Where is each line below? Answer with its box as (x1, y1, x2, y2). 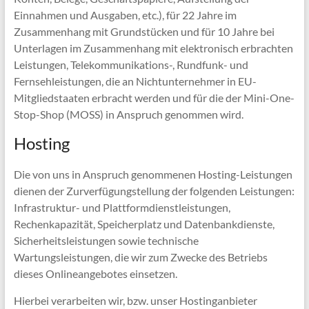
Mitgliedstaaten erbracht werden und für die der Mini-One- (13, 91, 295, 104)
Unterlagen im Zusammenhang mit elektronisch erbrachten (13, 41, 293, 54)
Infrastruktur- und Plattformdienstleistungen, (13, 201, 230, 214)
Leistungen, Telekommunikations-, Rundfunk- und (13, 58, 248, 71)
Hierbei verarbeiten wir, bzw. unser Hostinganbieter (13, 294, 257, 307)
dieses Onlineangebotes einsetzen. (13, 267, 177, 280)
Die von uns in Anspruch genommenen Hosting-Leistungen (13, 168, 292, 181)
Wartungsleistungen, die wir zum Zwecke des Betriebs (13, 250, 268, 263)
